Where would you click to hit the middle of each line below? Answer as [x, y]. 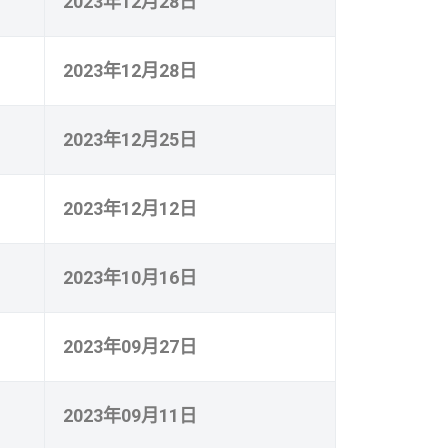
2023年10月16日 [130, 277]
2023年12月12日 [130, 208]
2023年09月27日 [130, 346]
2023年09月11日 [130, 415]
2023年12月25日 [130, 139]
